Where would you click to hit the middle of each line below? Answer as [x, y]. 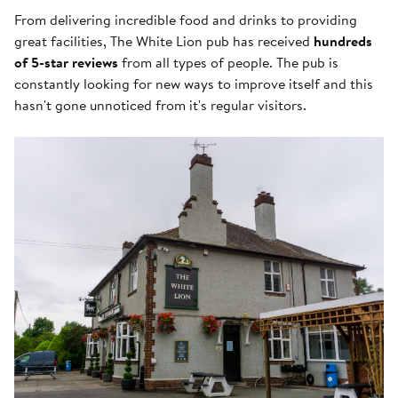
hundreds [343, 41]
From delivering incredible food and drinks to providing [186, 20]
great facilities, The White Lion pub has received [164, 41]
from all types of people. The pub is [228, 63]
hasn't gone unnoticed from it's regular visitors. [160, 105]
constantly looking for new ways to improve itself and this [194, 84]
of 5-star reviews [66, 63]
